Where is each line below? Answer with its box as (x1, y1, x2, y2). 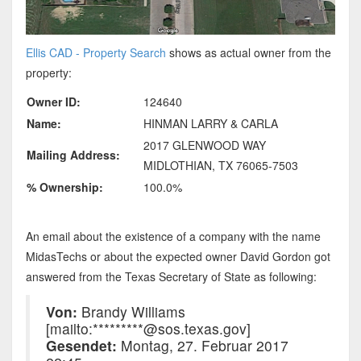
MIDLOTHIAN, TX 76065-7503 (143, 157, 298, 174)
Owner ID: (27, 93, 81, 110)
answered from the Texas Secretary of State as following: (25, 268, 317, 285)
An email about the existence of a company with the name (25, 228, 321, 245)
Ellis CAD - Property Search (25, 44, 166, 61)
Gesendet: (45, 335, 117, 356)
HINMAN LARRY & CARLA (143, 115, 278, 132)
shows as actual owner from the (165, 44, 331, 61)
